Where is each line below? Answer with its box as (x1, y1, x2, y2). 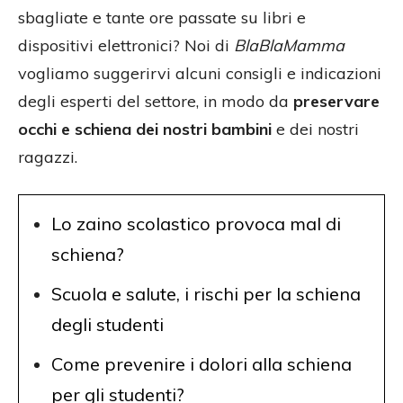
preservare (293, 91, 380, 112)
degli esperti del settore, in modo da (18, 91, 293, 112)
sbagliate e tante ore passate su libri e (18, 7, 306, 29)
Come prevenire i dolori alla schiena (51, 353, 352, 376)
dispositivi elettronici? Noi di (18, 35, 234, 57)
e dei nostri (272, 119, 359, 140)
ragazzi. (18, 147, 77, 168)
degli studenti (51, 313, 164, 336)
